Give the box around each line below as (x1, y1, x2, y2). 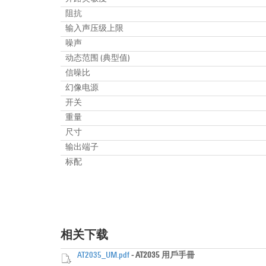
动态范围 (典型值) (65, 54, 130, 64)
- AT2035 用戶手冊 (131, 251, 195, 261)
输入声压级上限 (65, 24, 123, 34)
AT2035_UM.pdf (77, 251, 129, 261)
